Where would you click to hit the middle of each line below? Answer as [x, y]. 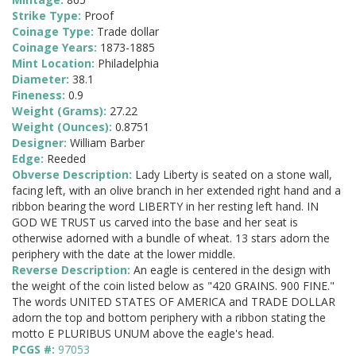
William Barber [107, 143]
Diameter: [42, 79]
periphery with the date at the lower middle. [124, 254]
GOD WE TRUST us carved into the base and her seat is [155, 222]
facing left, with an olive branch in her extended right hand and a [176, 191]
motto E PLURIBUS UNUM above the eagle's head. [143, 334]
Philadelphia [128, 64]
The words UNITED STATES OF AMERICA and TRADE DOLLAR [174, 302]
